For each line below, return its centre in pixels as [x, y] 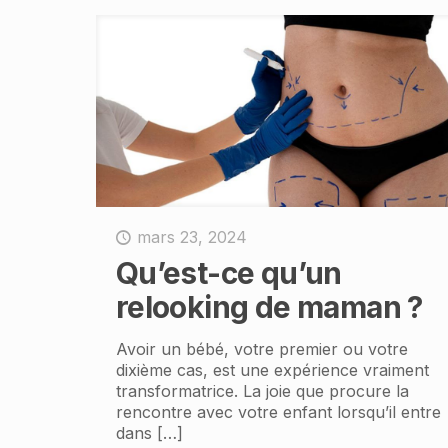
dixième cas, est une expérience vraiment [272, 369]
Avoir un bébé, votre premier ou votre [261, 348]
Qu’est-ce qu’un [228, 272]
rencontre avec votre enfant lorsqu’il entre [278, 411]
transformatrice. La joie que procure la [262, 390]
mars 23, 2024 [191, 236]
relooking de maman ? [269, 306]
